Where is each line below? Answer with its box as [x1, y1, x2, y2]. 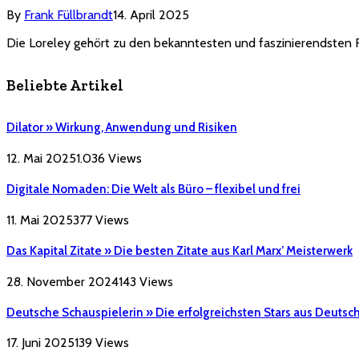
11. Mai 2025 [6, 212, 73, 228]
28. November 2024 [6, 273, 119, 289]
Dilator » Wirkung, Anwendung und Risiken [6, 119, 237, 135]
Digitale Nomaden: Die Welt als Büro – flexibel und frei [6, 181, 301, 196]
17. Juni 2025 [6, 335, 75, 351]
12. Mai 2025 [6, 150, 76, 166]
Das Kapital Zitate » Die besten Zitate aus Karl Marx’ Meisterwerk [6, 243, 353, 258]
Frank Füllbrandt [24, 7, 113, 23]
